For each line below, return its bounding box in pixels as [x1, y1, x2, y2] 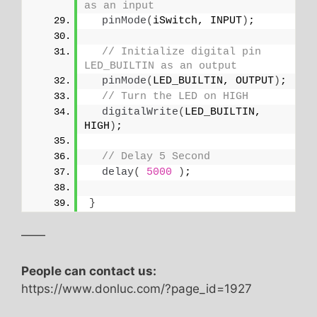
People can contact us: [21, 263, 156, 278]
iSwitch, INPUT [153, 15, 242, 28]
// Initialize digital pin [102, 46, 261, 59]
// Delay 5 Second [102, 151, 210, 163]
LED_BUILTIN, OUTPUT [153, 75, 274, 88]
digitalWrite [102, 106, 178, 119]
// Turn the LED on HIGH [102, 91, 248, 103]
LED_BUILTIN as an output [84, 60, 237, 73]
